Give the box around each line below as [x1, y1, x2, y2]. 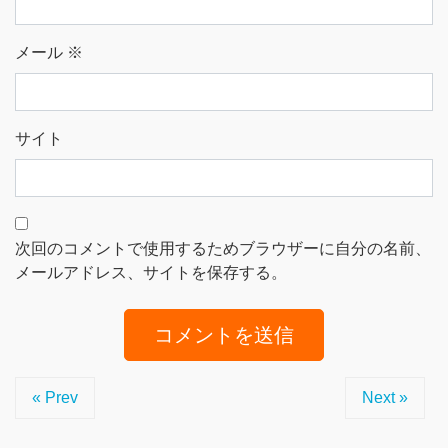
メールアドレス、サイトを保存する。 [15, 263, 287, 281]
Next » [362, 388, 408, 406]
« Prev [32, 388, 78, 406]
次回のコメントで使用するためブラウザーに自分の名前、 [15, 239, 431, 257]
